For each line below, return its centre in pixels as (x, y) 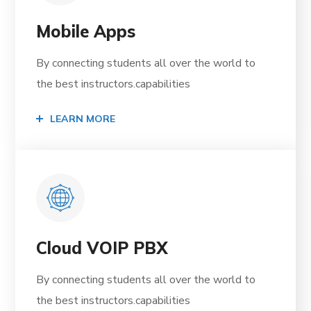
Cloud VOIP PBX (102, 248)
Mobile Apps (86, 32)
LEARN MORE (83, 119)
